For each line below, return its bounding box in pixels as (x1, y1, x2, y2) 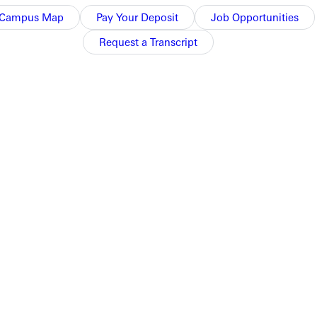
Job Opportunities (210, 10, 299, 24)
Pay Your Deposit (96, 10, 178, 24)
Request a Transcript (99, 35, 198, 49)
